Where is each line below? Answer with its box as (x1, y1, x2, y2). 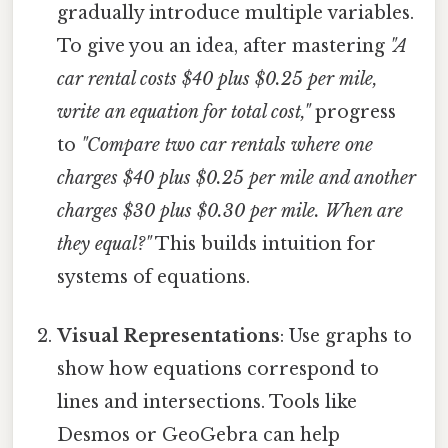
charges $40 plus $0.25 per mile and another (57, 166, 417, 189)
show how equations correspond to (57, 358, 380, 381)
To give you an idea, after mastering (57, 34, 391, 57)
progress (310, 100, 397, 123)
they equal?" (57, 232, 152, 255)
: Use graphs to (280, 325, 413, 348)
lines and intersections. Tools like (57, 391, 358, 414)
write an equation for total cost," (57, 100, 311, 123)
